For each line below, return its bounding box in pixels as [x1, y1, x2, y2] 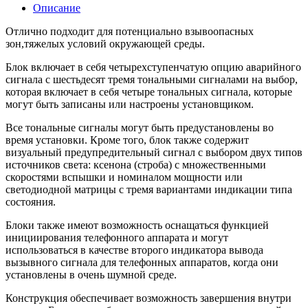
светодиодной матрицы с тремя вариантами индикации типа [5, 184, 292, 196]
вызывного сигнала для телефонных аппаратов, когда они [5, 256, 278, 269]
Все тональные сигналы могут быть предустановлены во [5, 122, 274, 134]
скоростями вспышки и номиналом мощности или [5, 171, 243, 184]
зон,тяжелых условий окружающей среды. [5, 38, 205, 50]
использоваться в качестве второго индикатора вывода [5, 244, 263, 256]
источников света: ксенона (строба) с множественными [5, 159, 266, 171]
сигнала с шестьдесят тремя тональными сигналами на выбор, [5, 74, 298, 86]
